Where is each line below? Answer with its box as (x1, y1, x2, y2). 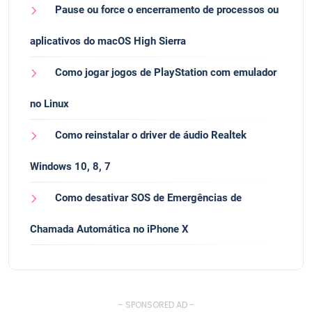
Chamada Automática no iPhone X (30, 223, 189, 236)
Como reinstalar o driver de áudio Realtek (55, 129, 247, 142)
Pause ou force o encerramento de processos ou (55, 3, 279, 16)
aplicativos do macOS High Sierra (30, 35, 186, 47)
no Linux (30, 97, 69, 111)
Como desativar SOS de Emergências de (55, 192, 242, 205)
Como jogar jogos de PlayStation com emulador (55, 66, 276, 79)
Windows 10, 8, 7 (30, 160, 111, 173)
